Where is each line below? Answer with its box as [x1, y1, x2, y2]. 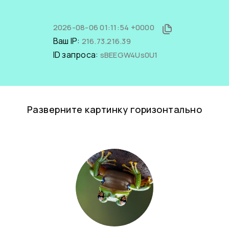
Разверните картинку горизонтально [27, 103, 202, 116]
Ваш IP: [53, 35, 82, 47]
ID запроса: [53, 49, 100, 60]
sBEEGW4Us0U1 [100, 50, 158, 60]
